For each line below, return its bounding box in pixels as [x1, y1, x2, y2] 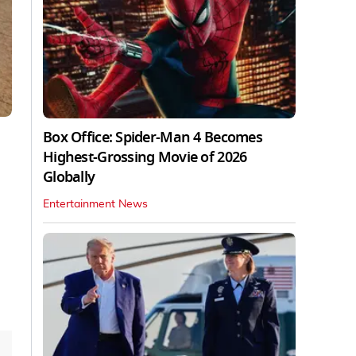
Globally [43, 166, 95, 188]
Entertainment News [43, 198, 148, 210]
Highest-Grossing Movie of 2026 [43, 146, 247, 168]
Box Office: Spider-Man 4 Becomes [43, 126, 262, 148]
